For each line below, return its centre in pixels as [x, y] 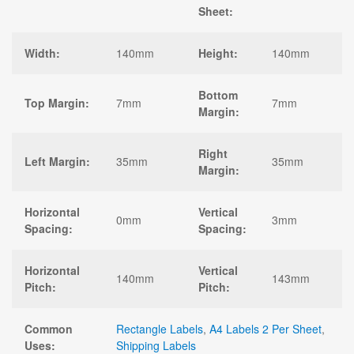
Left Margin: [57, 161]
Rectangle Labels [160, 328]
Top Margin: [57, 102]
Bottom [218, 94]
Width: [42, 53]
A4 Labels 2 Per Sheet [265, 328]
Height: [218, 53]
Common [49, 328]
